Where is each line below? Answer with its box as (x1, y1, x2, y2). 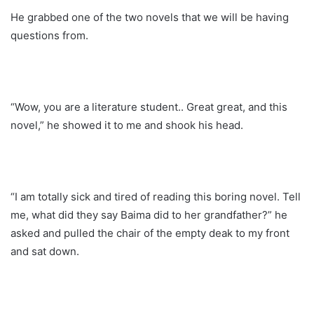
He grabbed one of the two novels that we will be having (11, 10, 289, 24)
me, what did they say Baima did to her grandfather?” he (11, 207, 287, 221)
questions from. (11, 28, 88, 42)
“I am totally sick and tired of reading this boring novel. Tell (11, 189, 301, 203)
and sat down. (11, 244, 79, 258)
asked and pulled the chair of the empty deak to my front (11, 226, 289, 240)
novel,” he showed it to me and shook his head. (11, 118, 243, 132)
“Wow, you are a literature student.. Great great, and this (11, 100, 287, 114)
